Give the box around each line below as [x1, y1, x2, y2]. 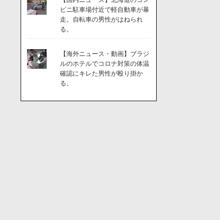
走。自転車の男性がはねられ [59, 16, 143, 23]
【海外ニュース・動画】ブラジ [59, 50, 149, 57]
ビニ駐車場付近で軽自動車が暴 [59, 6, 149, 13]
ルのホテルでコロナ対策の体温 [59, 60, 149, 67]
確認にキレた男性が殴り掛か [59, 70, 143, 77]
